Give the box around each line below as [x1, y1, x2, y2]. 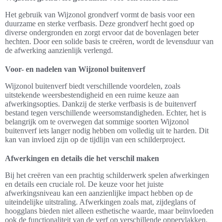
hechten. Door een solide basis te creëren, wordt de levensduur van [5, 37, 214, 46]
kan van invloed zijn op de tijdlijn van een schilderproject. [5, 135, 185, 144]
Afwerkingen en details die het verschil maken [5, 154, 159, 163]
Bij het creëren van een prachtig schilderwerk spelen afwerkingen [5, 171, 209, 180]
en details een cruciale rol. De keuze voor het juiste [5, 180, 164, 189]
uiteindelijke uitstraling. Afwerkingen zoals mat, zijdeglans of [5, 198, 196, 207]
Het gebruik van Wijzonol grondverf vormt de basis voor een [5, 10, 195, 19]
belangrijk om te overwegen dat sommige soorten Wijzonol [5, 117, 189, 126]
